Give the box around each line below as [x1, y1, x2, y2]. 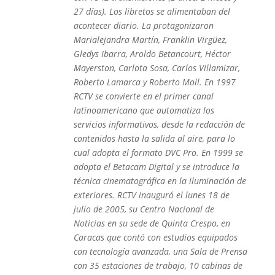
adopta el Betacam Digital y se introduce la [73, 161, 239, 172]
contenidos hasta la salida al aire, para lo [73, 133, 235, 144]
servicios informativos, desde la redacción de [73, 118, 245, 130]
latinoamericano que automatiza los [73, 104, 214, 116]
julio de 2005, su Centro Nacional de [73, 203, 214, 215]
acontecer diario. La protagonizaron [73, 20, 214, 31]
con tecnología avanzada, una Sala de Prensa [73, 246, 247, 257]
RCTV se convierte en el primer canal [73, 90, 214, 102]
